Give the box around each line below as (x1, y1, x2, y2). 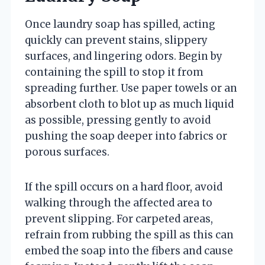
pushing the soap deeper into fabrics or (25, 129, 227, 143)
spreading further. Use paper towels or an (25, 81, 237, 95)
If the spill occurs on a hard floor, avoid (25, 180, 222, 193)
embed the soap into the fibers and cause (25, 244, 233, 257)
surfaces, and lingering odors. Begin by (25, 49, 222, 63)
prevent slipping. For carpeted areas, (25, 212, 213, 225)
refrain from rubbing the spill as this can (25, 228, 234, 241)
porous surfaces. (25, 145, 109, 159)
